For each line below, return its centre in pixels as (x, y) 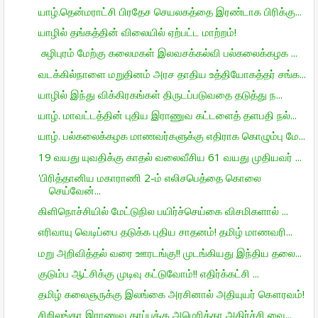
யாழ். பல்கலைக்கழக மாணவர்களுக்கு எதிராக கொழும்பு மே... (171, 136)
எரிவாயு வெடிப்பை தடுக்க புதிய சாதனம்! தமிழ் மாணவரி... (165, 232)
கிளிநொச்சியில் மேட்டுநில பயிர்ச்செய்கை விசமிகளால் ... (163, 211)
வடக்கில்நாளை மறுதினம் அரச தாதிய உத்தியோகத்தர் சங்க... (172, 73)
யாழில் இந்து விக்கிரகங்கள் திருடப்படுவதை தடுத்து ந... (160, 94)
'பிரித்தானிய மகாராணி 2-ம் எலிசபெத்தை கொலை (149, 177)
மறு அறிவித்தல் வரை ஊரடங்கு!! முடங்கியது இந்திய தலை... (170, 252)
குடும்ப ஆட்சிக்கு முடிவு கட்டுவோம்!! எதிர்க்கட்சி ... (148, 273)
